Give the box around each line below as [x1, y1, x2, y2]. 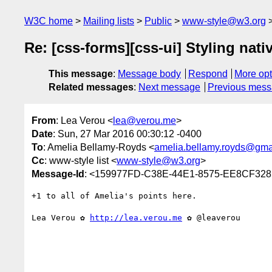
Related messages [49, 82, 134, 93]
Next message [138, 82, 200, 93]
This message [49, 69, 113, 80]
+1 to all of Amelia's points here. [32, 191, 197, 200]
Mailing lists [83, 16, 134, 26]
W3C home [24, 16, 73, 26]
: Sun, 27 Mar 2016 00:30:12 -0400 [53, 128, 202, 139]
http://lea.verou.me [90, 212, 182, 222]
